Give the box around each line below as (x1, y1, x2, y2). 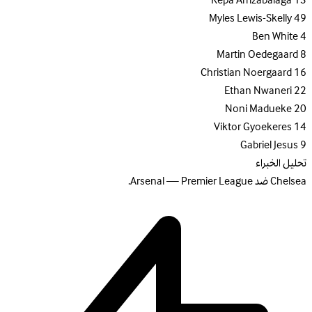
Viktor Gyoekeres (214, 118, 292, 136)
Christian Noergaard (201, 63, 292, 82)
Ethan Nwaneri (224, 81, 292, 100)
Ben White (252, 27, 298, 46)
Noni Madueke (225, 100, 292, 118)
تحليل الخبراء (256, 154, 306, 173)
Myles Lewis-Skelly (209, 9, 292, 28)
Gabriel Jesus (240, 136, 298, 155)
